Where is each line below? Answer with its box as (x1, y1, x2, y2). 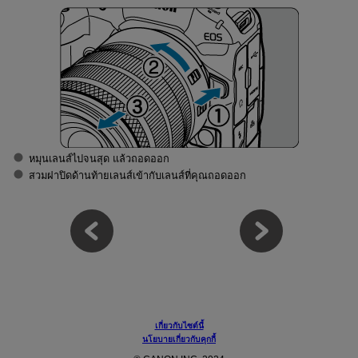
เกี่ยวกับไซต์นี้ (154, 320, 204, 330)
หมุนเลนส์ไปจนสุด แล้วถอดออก (28, 152, 169, 165)
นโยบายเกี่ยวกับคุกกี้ (142, 334, 216, 344)
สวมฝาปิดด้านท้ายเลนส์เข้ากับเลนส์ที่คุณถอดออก (28, 169, 246, 181)
